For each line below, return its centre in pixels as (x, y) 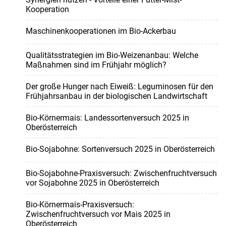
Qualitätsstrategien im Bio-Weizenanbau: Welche (112, 55)
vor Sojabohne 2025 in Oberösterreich (92, 183)
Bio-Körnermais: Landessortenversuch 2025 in (107, 118)
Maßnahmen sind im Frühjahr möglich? (96, 65)
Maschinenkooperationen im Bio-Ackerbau (101, 31)
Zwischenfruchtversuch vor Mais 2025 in (98, 214)
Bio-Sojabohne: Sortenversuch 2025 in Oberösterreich (120, 149)
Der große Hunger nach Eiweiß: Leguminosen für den (119, 87)
